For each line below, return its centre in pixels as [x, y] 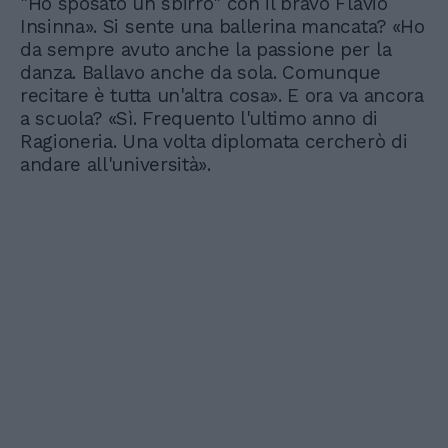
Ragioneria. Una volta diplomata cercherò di [214, 142]
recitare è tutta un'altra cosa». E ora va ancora [222, 96]
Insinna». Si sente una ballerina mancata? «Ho [222, 27]
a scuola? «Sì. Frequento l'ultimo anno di [199, 119]
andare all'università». [115, 165]
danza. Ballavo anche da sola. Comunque [200, 73]
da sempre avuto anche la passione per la [206, 50]
